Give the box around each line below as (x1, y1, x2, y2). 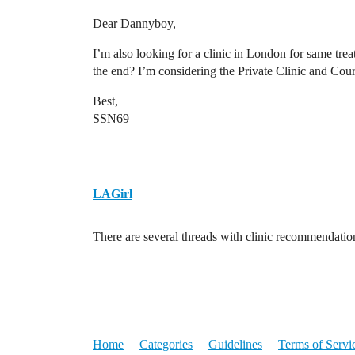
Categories (139, 338, 193, 351)
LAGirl (93, 187, 132, 200)
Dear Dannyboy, (93, 17, 176, 30)
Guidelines (208, 338, 262, 351)
